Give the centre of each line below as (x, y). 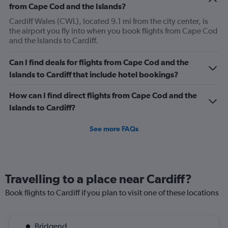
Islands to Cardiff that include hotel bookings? (94, 74)
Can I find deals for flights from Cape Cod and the (99, 62)
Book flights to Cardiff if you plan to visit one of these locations (112, 193)
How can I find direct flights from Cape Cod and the (103, 95)
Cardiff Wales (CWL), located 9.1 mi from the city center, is (109, 21)
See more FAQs (114, 129)
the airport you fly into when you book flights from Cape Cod (113, 31)
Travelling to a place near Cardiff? (98, 179)
